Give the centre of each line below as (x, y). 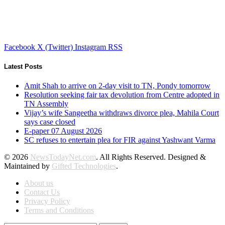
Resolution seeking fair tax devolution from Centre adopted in (122, 95)
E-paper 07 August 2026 (63, 131)
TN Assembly (46, 104)
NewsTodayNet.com (63, 157)
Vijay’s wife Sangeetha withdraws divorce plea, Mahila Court (122, 113)
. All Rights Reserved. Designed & (151, 157)
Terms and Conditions (59, 210)
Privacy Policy (47, 201)
